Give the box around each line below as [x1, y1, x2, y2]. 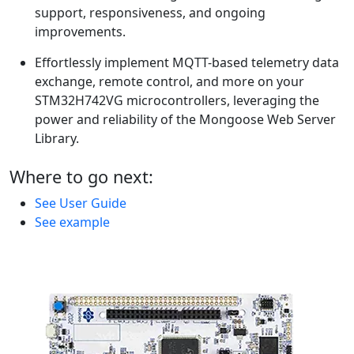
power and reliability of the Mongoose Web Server [35, 111, 336, 129]
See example [35, 213, 110, 232]
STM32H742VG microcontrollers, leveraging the [35, 92, 319, 110]
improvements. [35, 23, 126, 41]
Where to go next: [9, 165, 153, 189]
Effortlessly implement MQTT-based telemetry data [35, 54, 339, 72]
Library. [35, 130, 79, 148]
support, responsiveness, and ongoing [35, 4, 265, 22]
